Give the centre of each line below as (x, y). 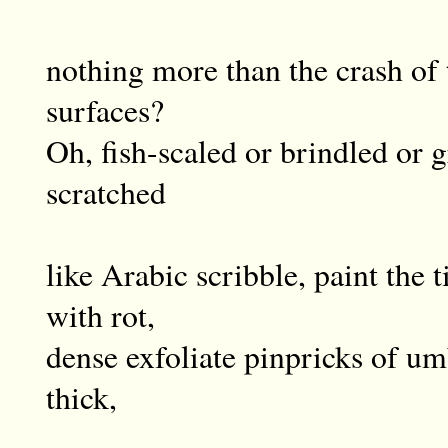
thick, (81, 397)
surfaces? (104, 110)
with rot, (100, 315)
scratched (105, 192)
